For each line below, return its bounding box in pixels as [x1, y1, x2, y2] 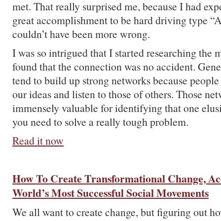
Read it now [12, 133, 64, 147]
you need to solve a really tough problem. [12, 114, 188, 129]
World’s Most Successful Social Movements [12, 185, 209, 200]
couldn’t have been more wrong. [12, 27, 150, 41]
